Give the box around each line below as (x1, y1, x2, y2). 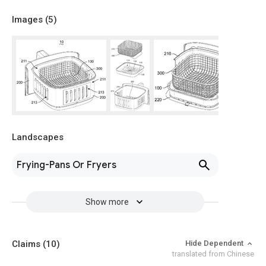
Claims (12, 239, 43, 249)
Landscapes (12, 132, 64, 142)
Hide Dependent (185, 239, 245, 248)
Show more (85, 197, 129, 207)
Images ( (12, 14, 48, 25)
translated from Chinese (172, 249, 254, 258)
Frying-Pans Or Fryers (17, 159, 116, 171)
